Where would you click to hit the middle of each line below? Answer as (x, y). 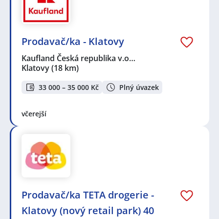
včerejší (34, 113)
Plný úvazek (139, 87)
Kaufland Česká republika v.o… (79, 58)
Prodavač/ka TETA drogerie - (88, 195)
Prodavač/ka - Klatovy (73, 42)
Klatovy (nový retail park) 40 (88, 210)
